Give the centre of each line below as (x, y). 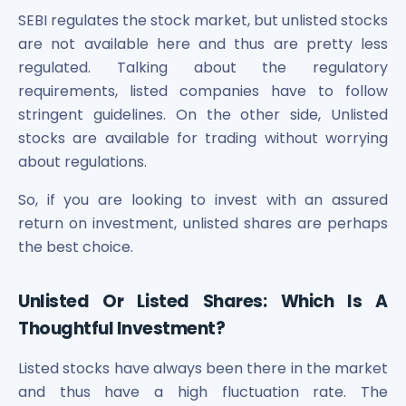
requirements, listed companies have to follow (203, 91)
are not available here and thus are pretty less (203, 43)
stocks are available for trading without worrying (203, 138)
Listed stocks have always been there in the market (203, 368)
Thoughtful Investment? (122, 328)
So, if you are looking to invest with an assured (203, 199)
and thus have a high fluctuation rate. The (203, 391)
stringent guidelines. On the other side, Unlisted (203, 114)
